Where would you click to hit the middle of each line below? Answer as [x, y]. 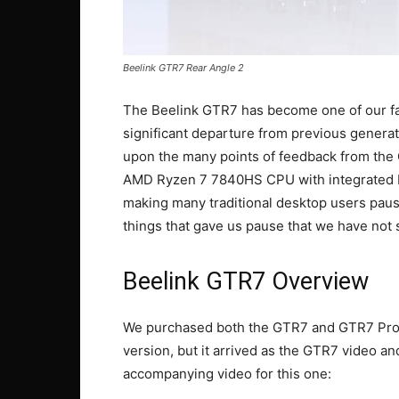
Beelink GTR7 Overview [246, 281]
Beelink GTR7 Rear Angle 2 [183, 68]
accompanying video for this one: [227, 374]
